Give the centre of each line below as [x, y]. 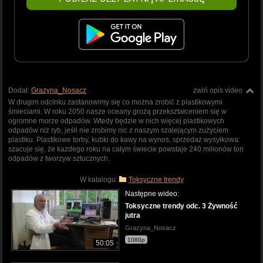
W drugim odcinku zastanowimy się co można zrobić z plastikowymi [115, 102]
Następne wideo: [152, 193]
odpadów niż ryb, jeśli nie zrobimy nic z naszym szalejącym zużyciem [118, 130]
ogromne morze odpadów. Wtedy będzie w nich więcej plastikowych [116, 121]
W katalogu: [99, 179]
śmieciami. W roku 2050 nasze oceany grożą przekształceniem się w [117, 111]
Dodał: [20, 90]
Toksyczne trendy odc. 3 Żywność [181, 206]
